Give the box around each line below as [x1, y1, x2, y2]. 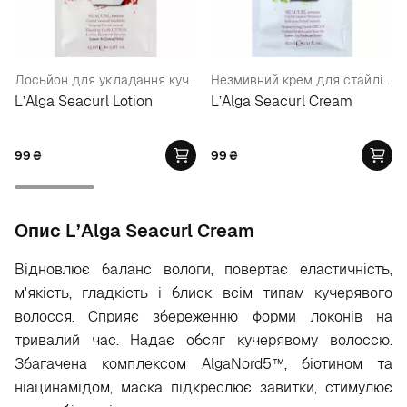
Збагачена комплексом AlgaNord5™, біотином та [15, 354, 392, 373]
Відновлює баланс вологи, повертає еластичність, [15, 260, 392, 279]
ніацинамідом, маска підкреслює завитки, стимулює [15, 378, 392, 397]
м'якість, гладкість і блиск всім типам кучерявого [15, 283, 392, 303]
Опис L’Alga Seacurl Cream [15, 219, 254, 243]
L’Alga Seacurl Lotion [15, 92, 153, 111]
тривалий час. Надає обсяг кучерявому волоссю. [15, 331, 392, 350]
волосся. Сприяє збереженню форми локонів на [15, 307, 392, 326]
